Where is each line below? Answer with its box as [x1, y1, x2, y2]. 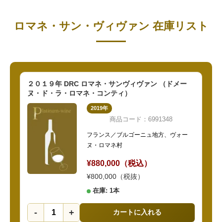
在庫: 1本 [93, 187, 119, 195]
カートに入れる [113, 208, 162, 217]
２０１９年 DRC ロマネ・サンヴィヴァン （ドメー [27, 80, 187, 88]
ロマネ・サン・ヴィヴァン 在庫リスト [13, 20, 209, 33]
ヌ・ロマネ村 [87, 142, 122, 149]
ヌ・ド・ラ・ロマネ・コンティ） [27, 89, 131, 98]
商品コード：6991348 [109, 115, 172, 123]
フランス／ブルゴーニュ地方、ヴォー [87, 131, 188, 139]
